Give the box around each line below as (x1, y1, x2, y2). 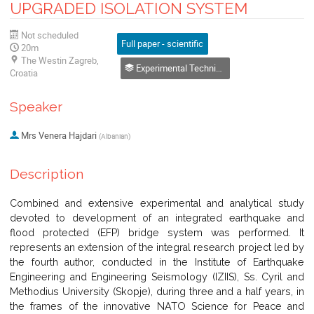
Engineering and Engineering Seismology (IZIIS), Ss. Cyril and (10, 271, 304, 283)
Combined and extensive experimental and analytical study (10, 198, 304, 210)
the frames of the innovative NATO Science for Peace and (10, 301, 304, 313)
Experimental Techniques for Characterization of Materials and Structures (134, 62, 217, 75)
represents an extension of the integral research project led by (10, 242, 304, 254)
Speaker (10, 98, 62, 115)
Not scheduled (21, 28, 78, 41)
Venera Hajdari (38, 129, 97, 142)
